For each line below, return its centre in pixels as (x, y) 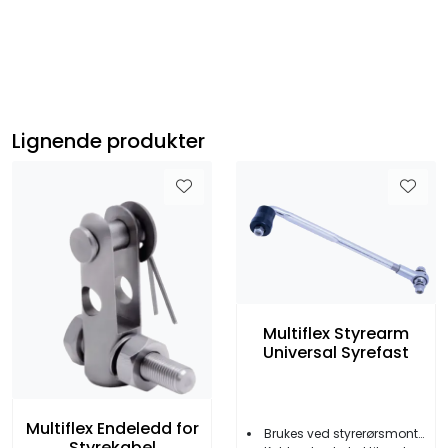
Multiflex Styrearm (336, 333)
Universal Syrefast (336, 352)
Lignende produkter (108, 140)
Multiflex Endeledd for (112, 429)
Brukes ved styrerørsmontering (341, 433)
